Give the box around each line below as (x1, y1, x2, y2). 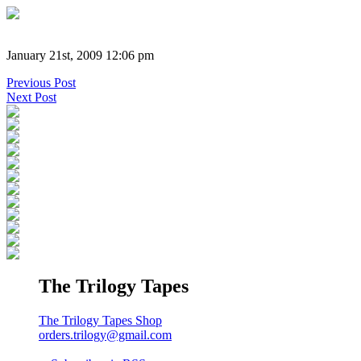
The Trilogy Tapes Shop (39, 313, 162, 327)
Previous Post (6, 75, 76, 89)
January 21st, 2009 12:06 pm (6, 48, 154, 62)
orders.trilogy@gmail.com (39, 327, 172, 342)
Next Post (6, 89, 56, 104)
